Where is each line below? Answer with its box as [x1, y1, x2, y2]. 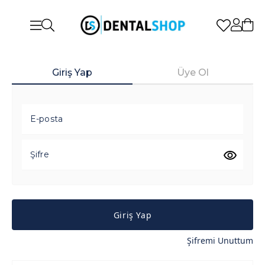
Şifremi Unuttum [187, 235, 253, 246]
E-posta [30, 114, 63, 124]
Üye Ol [177, 67, 209, 78]
